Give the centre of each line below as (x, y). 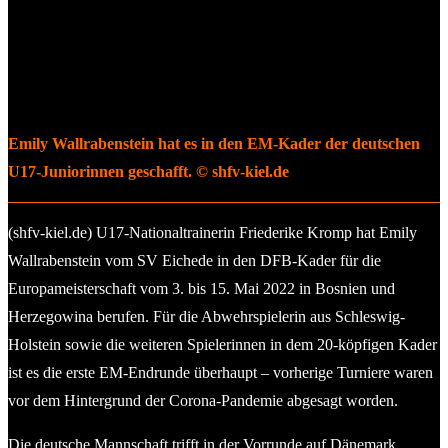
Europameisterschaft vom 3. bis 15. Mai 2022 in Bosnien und (201, 288)
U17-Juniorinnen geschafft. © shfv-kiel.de (148, 171)
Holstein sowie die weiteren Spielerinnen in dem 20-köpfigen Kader (222, 344)
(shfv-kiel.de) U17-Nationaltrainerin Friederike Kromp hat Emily (212, 232)
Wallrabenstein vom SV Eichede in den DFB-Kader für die (194, 260)
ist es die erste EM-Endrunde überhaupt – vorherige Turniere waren (220, 372)
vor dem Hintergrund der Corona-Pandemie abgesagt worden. (203, 400)
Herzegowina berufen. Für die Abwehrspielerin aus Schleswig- (206, 316)
